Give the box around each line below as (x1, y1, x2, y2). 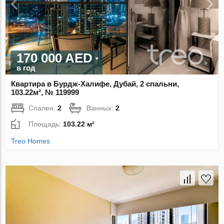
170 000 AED (16, 50, 93, 66)
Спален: (28, 104, 58, 112)
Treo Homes (11, 137, 50, 145)
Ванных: (86, 104, 116, 112)
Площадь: (28, 120, 63, 128)
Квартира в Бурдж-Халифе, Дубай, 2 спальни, (11, 79, 179, 88)
